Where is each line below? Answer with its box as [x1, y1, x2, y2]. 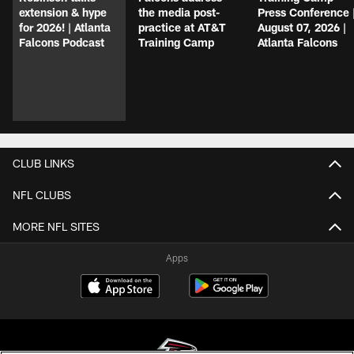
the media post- [138, 6, 220, 20]
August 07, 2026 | [258, 21, 346, 35]
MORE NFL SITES [13, 220, 100, 234]
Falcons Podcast [19, 36, 104, 50]
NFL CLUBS [13, 188, 71, 202]
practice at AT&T [138, 21, 226, 35]
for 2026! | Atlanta [19, 21, 111, 35]
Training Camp [138, 36, 214, 50]
